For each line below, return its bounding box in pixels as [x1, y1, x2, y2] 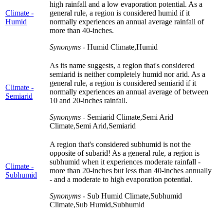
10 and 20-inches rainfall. [50, 96, 127, 105]
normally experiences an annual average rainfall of [50, 17, 204, 26]
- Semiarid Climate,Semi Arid [81, 112, 173, 121]
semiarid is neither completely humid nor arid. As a [50, 70, 205, 78]
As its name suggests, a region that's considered [50, 61, 195, 70]
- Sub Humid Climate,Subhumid [81, 191, 182, 200]
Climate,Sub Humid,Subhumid [50, 200, 145, 209]
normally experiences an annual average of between [50, 87, 208, 96]
